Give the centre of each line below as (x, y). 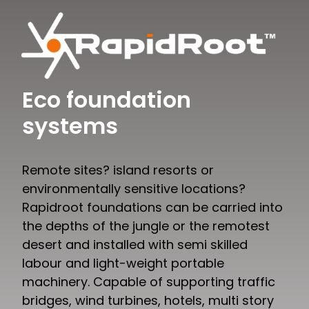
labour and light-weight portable (123, 263)
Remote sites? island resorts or (118, 170)
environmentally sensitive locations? (134, 189)
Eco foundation (107, 100)
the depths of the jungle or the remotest (146, 226)
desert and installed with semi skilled (135, 245)
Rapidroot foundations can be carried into (153, 208)
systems (70, 126)
